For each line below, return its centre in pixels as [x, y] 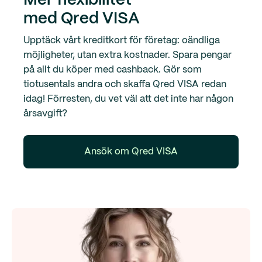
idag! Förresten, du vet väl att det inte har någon [128, 99]
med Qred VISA [82, 19]
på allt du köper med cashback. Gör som [113, 70]
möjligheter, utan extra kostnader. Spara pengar [127, 56]
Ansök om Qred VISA [131, 152]
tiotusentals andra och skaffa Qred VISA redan [125, 85]
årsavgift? [45, 114]
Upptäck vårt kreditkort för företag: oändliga [122, 41]
